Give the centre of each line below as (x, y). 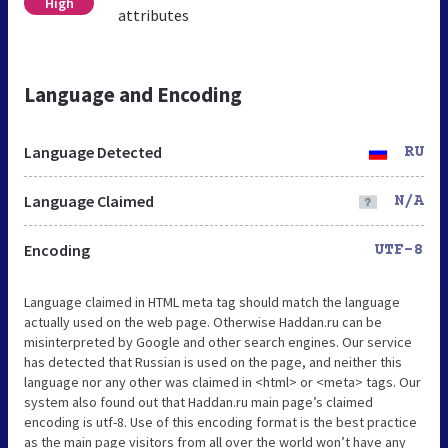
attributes (154, 14)
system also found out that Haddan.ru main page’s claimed (198, 401)
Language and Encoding (133, 94)
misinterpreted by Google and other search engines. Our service (218, 341)
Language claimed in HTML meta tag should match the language (212, 301)
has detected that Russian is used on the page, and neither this (213, 361)
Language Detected (93, 151)
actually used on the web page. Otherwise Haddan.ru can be (203, 321)
